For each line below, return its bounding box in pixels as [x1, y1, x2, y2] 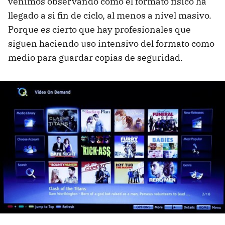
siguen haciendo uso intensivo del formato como [8, 38, 214, 50]
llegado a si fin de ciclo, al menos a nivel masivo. [8, 10, 211, 22]
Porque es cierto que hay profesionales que [8, 24, 191, 36]
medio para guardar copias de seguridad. [8, 52, 183, 64]
